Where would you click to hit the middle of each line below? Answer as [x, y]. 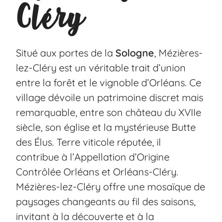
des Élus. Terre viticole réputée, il [89, 142]
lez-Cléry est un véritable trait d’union [101, 68]
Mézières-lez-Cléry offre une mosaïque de [111, 187]
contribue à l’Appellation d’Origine [93, 157]
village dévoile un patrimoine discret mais [110, 97]
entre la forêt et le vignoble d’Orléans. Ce [109, 83]
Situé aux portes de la [66, 53]
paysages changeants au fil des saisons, [106, 201]
